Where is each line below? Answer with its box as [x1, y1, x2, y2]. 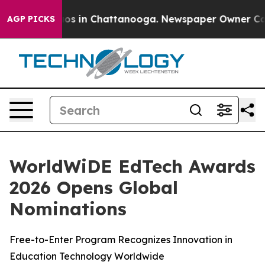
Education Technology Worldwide [9, 250, 164, 262]
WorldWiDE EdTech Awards [9, 155, 256, 177]
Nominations [9, 198, 127, 220]
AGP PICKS [7, 14, 55, 24]
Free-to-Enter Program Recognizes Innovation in [9, 234, 232, 245]
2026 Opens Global [9, 176, 178, 199]
